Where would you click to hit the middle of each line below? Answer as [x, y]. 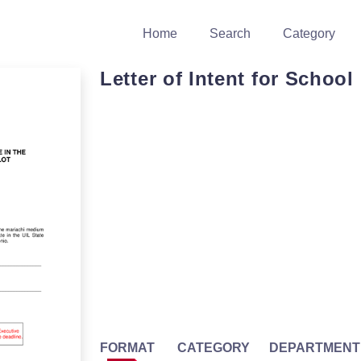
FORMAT [127, 348]
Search [230, 33]
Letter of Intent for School [227, 79]
